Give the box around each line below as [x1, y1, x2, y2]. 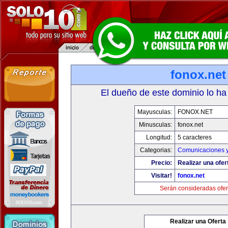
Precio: [151, 159, 172, 166]
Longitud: [146, 134, 172, 141]
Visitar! [151, 172, 172, 179]
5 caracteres [178, 134, 212, 141]
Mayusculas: [137, 108, 172, 116]
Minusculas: [139, 121, 172, 128]
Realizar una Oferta [170, 218, 226, 225]
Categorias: [140, 147, 172, 154]
